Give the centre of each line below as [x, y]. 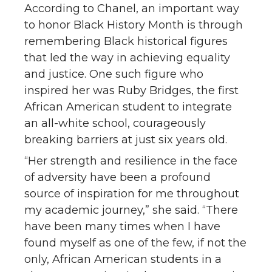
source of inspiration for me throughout [132, 193]
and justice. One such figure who [114, 74]
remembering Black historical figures [126, 41]
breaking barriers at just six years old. [126, 139]
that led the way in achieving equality [127, 57]
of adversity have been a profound [117, 177]
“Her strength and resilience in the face [131, 161]
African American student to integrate [128, 107]
